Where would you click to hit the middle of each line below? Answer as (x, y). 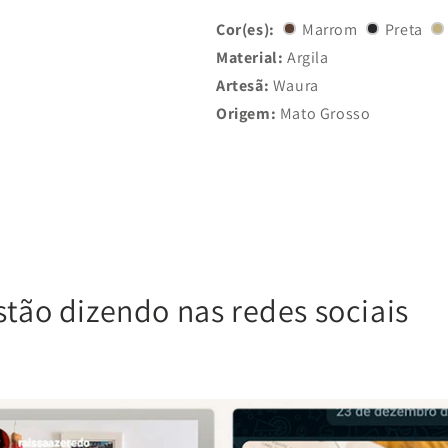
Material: (250, 57)
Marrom (330, 29)
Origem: (246, 113)
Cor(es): (245, 29)
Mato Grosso (323, 113)
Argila (306, 57)
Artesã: (243, 85)
